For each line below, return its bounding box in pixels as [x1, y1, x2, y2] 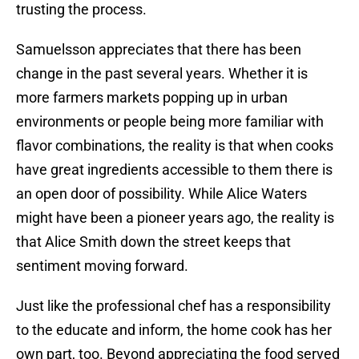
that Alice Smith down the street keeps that [16, 233, 291, 251]
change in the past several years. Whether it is [16, 65, 308, 83]
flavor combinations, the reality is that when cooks [16, 137, 333, 155]
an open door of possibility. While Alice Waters [16, 185, 307, 203]
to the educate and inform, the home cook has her [16, 321, 332, 339]
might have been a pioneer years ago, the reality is [16, 209, 334, 227]
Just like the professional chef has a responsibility [16, 297, 331, 315]
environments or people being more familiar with [16, 113, 324, 131]
